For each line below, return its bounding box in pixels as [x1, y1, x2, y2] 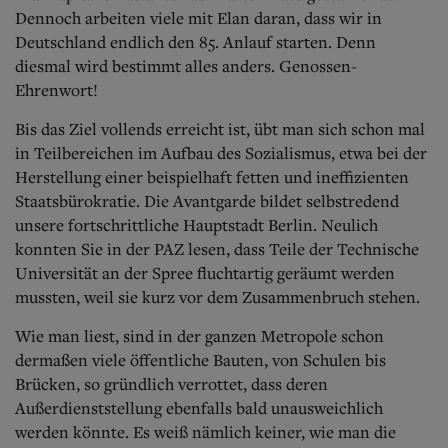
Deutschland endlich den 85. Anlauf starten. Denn [15, 30, 376, 53]
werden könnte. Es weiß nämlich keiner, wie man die [15, 420, 396, 443]
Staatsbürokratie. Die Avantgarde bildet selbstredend [15, 189, 399, 212]
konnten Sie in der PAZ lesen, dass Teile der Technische [15, 237, 419, 260]
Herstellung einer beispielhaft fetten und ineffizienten [15, 165, 409, 188]
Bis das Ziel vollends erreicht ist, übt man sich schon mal [15, 117, 425, 140]
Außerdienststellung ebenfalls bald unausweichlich [15, 396, 383, 419]
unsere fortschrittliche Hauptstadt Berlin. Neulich [15, 213, 378, 236]
